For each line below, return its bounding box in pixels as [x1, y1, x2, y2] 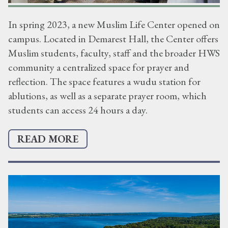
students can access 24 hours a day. [8, 103, 148, 117]
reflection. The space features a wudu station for [8, 74, 201, 88]
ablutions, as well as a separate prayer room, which [8, 89, 207, 102]
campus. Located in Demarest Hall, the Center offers [8, 32, 218, 45]
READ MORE [17, 132, 78, 146]
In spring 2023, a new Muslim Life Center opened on [8, 17, 220, 31]
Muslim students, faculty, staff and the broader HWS [8, 46, 220, 60]
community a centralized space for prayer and [8, 60, 189, 74]
